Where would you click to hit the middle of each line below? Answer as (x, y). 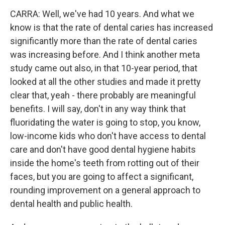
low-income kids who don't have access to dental (108, 136)
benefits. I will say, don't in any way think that (98, 109)
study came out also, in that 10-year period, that (104, 68)
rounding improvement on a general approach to (105, 190)
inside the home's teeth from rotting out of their (105, 163)
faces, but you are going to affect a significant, (102, 177)
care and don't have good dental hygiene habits (103, 149)
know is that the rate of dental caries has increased (111, 27)
